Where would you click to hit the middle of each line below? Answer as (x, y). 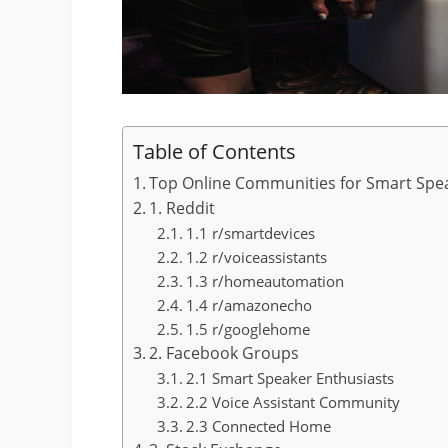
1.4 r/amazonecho (249, 304)
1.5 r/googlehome (248, 328)
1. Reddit (182, 207)
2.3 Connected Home (259, 425)
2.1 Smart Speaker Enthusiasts (290, 377)
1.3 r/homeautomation (265, 280)
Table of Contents (214, 150)
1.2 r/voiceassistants (257, 256)
